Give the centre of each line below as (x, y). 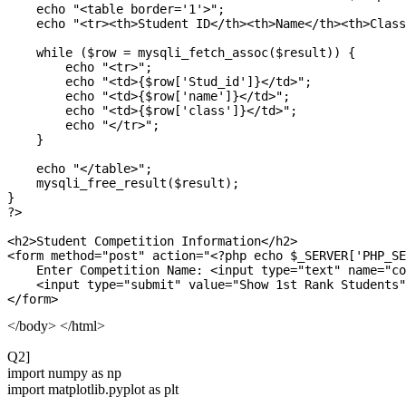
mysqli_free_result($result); (123, 184)
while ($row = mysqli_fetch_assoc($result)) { (181, 53)
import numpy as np (64, 373)
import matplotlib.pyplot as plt (93, 390)
